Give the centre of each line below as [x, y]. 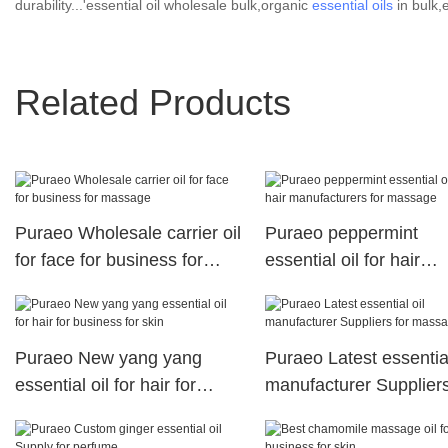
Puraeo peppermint [341, 232]
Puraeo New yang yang [108, 357]
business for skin [82, 411]
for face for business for [109, 259]
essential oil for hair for [105, 384]
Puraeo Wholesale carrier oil [128, 232]
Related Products [153, 103]
